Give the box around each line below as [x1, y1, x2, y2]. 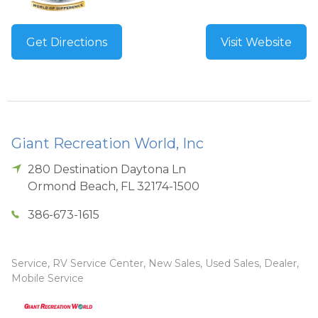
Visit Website [221, 35, 292, 49]
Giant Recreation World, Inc [11, 134, 204, 152]
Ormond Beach [28, 179, 116, 193]
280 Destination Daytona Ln [28, 162, 187, 176]
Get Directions [26, 35, 107, 49]
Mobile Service [11, 271, 84, 285]
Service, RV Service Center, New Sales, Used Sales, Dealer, [11, 256, 299, 270]
